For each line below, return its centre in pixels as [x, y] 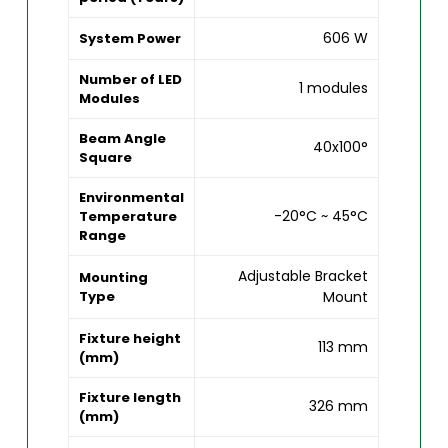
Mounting [114, 277]
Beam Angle [123, 138]
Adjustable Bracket [303, 275]
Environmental [132, 197]
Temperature [128, 216]
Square [106, 157]
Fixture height [130, 338]
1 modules [334, 87]
